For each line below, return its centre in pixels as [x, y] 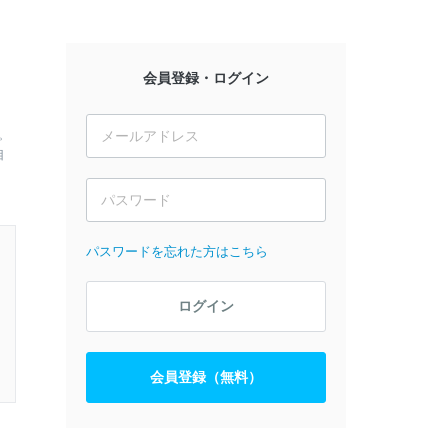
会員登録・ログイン [206, 78]
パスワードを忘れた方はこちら [177, 251]
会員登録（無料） [206, 377]
